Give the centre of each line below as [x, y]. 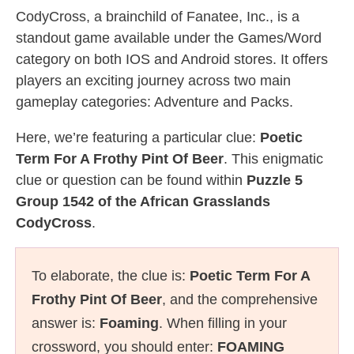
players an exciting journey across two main [153, 81]
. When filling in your [223, 323]
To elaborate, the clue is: [111, 276]
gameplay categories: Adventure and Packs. [154, 102]
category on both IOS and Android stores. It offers [172, 59]
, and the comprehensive [240, 299]
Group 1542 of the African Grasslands [143, 201]
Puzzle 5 [275, 180]
